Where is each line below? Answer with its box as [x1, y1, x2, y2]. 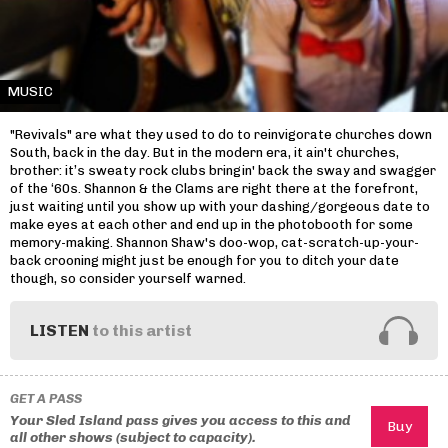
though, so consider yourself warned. [10, 270, 246, 286]
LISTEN [30, 320, 89, 340]
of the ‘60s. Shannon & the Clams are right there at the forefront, [10, 180, 418, 196]
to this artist [89, 320, 192, 340]
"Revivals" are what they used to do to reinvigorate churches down [10, 126, 432, 142]
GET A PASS [10, 390, 82, 406]
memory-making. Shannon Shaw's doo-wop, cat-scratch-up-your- [10, 234, 419, 250]
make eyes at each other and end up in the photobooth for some [10, 216, 413, 232]
